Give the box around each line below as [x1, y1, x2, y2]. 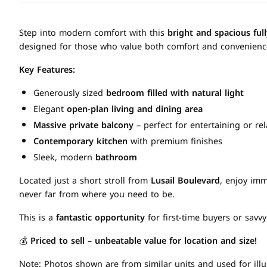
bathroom [95, 150, 137, 166]
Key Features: [19, 62, 75, 78]
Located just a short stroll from [19, 173, 151, 189]
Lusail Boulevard [151, 173, 220, 189]
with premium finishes [128, 133, 222, 150]
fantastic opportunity [56, 210, 145, 226]
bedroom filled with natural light [106, 85, 244, 101]
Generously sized [33, 85, 106, 101]
